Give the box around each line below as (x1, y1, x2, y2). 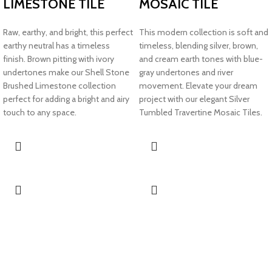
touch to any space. (3, 106, 76, 118)
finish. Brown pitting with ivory (3, 53, 114, 64)
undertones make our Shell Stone (3, 66, 129, 78)
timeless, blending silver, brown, (139, 39, 258, 51)
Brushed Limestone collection (3, 80, 116, 91)
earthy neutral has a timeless (3, 39, 110, 51)
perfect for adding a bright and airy (3, 93, 129, 104)
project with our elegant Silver (139, 93, 250, 104)
